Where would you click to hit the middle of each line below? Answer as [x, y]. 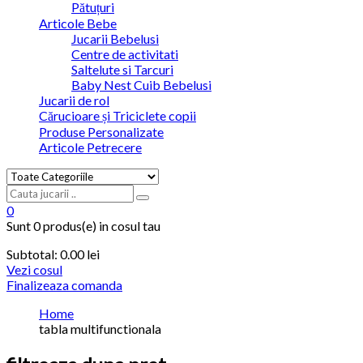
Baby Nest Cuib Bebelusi [141, 85]
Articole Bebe [78, 23]
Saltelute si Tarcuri [122, 70]
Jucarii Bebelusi [115, 39]
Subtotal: [32, 254]
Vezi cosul [34, 270]
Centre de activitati [125, 54]
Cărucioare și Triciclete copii [117, 116]
